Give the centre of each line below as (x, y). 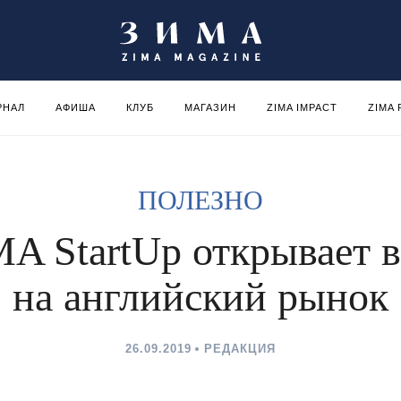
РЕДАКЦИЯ (240, 349)
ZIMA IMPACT (302, 107)
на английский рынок (200, 297)
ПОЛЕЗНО (200, 200)
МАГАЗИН (210, 107)
